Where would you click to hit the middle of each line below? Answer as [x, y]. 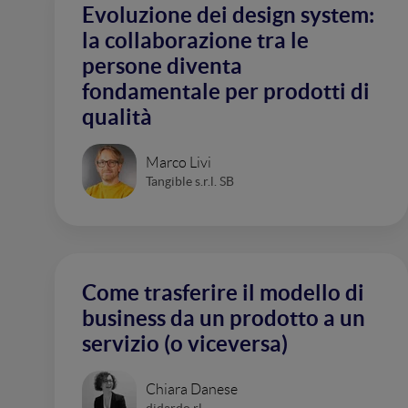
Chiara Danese [192, 389]
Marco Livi [178, 162]
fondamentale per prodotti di [226, 92]
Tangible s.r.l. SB [190, 181]
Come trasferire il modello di [223, 293]
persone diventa [162, 66]
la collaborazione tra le [195, 41]
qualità [117, 117]
